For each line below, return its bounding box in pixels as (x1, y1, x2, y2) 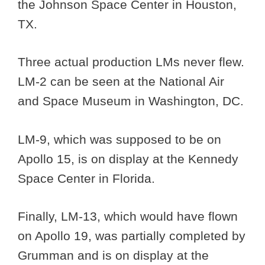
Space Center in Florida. (18, 171, 159, 185)
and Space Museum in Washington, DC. (18, 94, 244, 108)
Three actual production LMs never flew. (18, 55, 244, 69)
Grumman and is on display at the (18, 248, 209, 263)
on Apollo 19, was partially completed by (18, 229, 245, 243)
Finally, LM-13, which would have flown (18, 209, 238, 224)
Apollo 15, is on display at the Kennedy (18, 151, 238, 166)
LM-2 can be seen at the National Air (18, 75, 224, 89)
